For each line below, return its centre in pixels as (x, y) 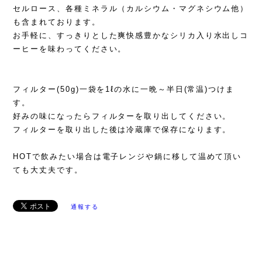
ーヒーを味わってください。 (70, 49)
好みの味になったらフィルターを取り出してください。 (122, 116)
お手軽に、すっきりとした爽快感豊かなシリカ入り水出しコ (131, 36)
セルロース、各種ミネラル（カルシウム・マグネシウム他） (131, 9)
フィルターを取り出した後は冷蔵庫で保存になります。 (122, 130)
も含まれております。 (57, 22)
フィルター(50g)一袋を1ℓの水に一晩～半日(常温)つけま (124, 89)
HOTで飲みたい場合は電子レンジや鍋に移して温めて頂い (127, 157)
